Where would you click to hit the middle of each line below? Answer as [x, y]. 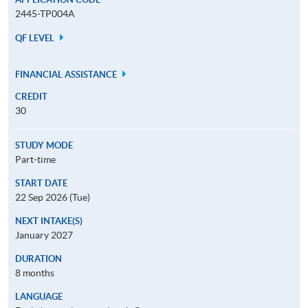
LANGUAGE [39, 296]
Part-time [35, 159]
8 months [35, 273]
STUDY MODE [44, 145]
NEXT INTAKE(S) [49, 221]
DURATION [38, 258]
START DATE [41, 183]
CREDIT [31, 96]
